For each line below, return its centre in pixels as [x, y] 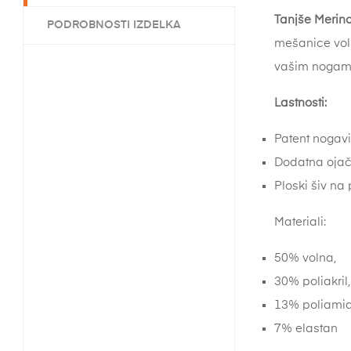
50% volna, [305, 259]
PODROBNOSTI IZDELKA [114, 25]
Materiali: [300, 223]
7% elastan [306, 329]
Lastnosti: [300, 103]
